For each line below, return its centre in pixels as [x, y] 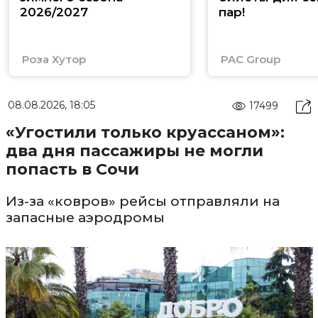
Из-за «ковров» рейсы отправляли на [142, 201]
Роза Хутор [54, 59]
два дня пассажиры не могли [134, 150]
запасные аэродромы [85, 217]
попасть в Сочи [72, 169]
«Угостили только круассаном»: [145, 132]
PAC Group [250, 59]
